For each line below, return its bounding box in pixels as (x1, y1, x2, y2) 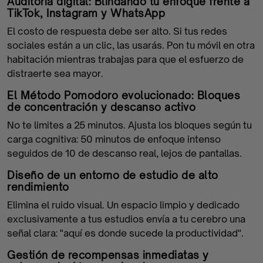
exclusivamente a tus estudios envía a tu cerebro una (7, 213, 245, 225)
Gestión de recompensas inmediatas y (7, 249, 209, 261)
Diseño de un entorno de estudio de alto (7, 169, 218, 181)
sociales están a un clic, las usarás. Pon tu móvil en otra (7, 39, 255, 51)
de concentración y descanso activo (7, 101, 195, 113)
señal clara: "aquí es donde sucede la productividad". (7, 227, 244, 239)
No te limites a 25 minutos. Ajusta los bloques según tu (7, 119, 252, 131)
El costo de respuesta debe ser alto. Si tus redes (7, 25, 227, 37)
